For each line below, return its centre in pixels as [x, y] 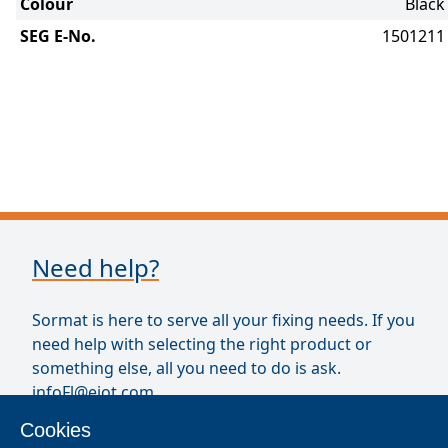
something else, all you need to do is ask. [186, 368]
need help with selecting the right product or [202, 344]
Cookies [55, 430]
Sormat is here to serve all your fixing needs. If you [223, 320]
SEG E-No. [58, 36]
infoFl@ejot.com [93, 392]
